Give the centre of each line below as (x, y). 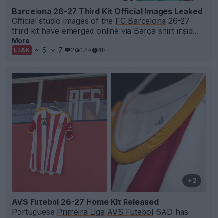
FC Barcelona (141, 21)
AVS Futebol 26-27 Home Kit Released (85, 202)
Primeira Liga (81, 211)
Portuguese (34, 211)
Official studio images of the (64, 21)
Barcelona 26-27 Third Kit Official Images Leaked (107, 11)
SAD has (171, 211)
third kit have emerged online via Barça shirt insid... (105, 30)
